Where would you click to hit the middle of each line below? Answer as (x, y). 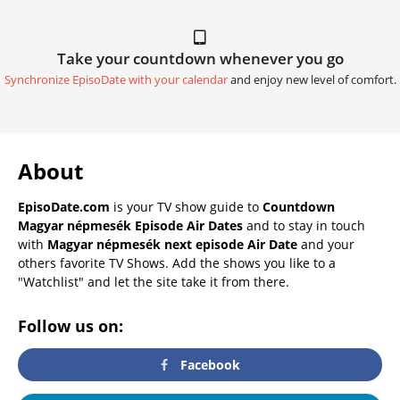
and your (326, 245)
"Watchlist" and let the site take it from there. (154, 282)
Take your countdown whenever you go (200, 59)
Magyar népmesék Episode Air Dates (130, 226)
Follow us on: (71, 326)
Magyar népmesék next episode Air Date (172, 245)
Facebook (209, 364)
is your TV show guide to (186, 207)
